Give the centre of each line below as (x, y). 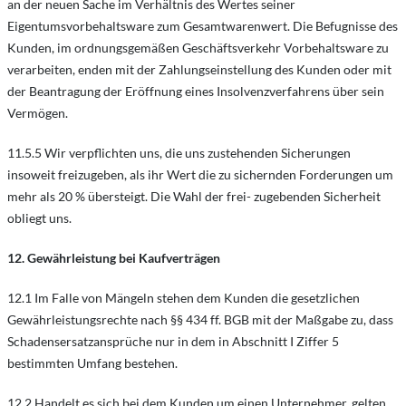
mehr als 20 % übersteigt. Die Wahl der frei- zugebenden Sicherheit (194, 196)
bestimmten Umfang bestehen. (92, 363)
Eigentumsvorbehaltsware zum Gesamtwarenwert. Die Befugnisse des (203, 26)
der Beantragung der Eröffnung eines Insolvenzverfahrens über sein (196, 91)
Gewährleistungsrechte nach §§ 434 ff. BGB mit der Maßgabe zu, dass (200, 319)
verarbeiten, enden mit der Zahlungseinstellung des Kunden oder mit (199, 69)
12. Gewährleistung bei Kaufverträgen (114, 258)
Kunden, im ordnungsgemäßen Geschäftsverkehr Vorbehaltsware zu (198, 48)
